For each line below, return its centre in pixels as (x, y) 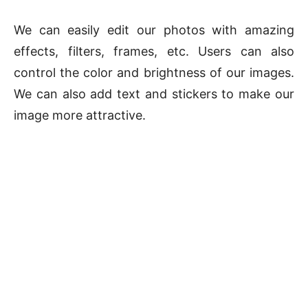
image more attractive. (80, 115)
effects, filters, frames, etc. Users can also (154, 52)
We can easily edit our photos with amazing (154, 30)
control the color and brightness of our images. (154, 73)
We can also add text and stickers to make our (154, 94)
